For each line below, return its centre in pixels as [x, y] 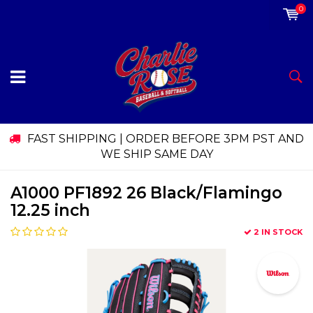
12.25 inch [50, 211]
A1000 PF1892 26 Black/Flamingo [146, 193]
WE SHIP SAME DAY [156, 154]
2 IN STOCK [278, 232]
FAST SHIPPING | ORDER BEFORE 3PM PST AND [166, 139]
